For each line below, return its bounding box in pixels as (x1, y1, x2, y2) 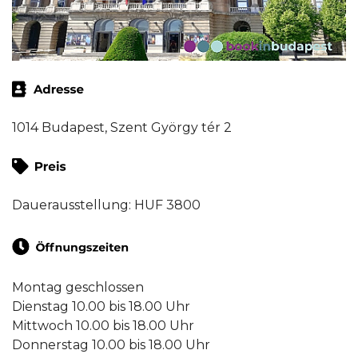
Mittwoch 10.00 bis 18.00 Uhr (12, 317, 194, 333)
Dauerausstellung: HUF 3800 (12, 197, 201, 213)
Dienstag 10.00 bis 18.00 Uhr (12, 298, 190, 314)
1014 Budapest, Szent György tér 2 (12, 119, 232, 135)
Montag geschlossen (12, 279, 144, 295)
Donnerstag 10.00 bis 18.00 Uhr (12, 336, 210, 352)
